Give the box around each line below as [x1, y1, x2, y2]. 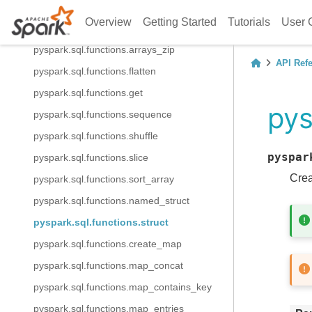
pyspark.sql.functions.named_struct [33, 195, 189, 206]
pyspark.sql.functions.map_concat [33, 260, 183, 271]
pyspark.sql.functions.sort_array [33, 173, 174, 185]
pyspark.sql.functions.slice [33, 152, 148, 163]
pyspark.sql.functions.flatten [33, 65, 156, 77]
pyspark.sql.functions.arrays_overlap [33, 22, 195, 33]
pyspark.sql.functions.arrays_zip [33, 44, 175, 55]
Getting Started [143, 16, 217, 28]
